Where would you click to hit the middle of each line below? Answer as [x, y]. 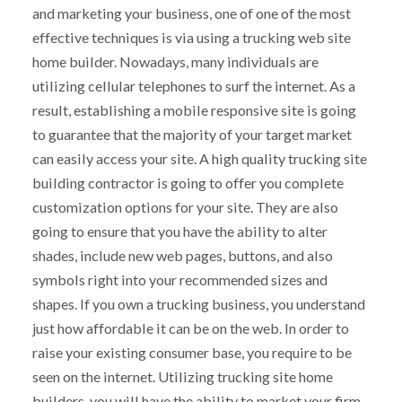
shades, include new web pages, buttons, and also [182, 255]
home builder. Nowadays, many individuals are [175, 61]
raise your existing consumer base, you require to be [192, 352]
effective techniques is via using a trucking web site [191, 37]
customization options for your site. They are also [185, 206]
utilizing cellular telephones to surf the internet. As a [193, 85]
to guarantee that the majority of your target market [192, 134]
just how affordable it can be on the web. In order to [190, 328]
